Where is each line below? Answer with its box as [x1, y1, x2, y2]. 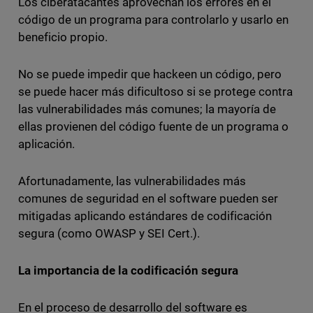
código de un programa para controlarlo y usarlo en [17, 13, 289, 27]
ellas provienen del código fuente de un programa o [17, 119, 289, 134]
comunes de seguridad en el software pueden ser [17, 191, 279, 206]
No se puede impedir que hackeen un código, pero [17, 67, 282, 82]
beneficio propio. [17, 30, 108, 45]
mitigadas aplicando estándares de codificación [17, 209, 272, 224]
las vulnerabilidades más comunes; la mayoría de [17, 102, 277, 117]
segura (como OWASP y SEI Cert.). [17, 226, 203, 241]
